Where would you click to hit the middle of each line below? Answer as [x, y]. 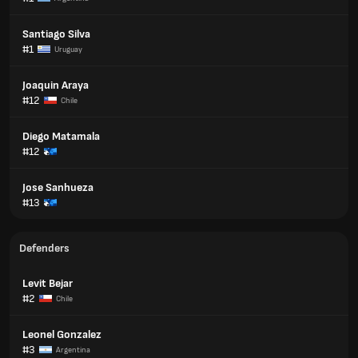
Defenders [44, 248]
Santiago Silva [56, 34]
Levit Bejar [48, 283]
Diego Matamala [61, 136]
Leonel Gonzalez [62, 334]
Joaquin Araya [56, 85]
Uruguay [68, 49]
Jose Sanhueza [58, 187]
